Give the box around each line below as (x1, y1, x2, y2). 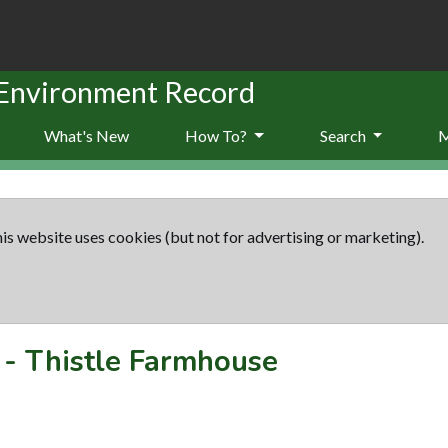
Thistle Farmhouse (25, 341, 278, 381)
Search (319, 125, 369, 145)
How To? (185, 125, 250, 145)
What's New (44, 125, 129, 145)
